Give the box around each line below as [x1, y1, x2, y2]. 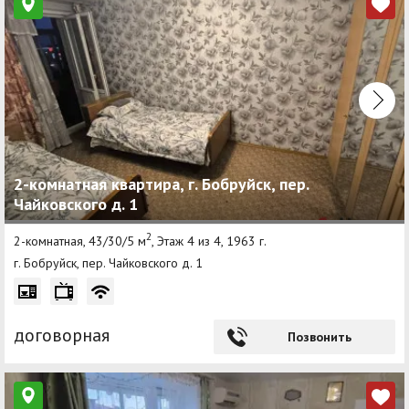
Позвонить [287, 329, 351, 346]
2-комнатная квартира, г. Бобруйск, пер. [14, 173, 309, 195]
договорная [14, 323, 110, 348]
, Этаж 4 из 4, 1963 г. [152, 233, 267, 250]
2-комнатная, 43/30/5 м [14, 233, 146, 250]
